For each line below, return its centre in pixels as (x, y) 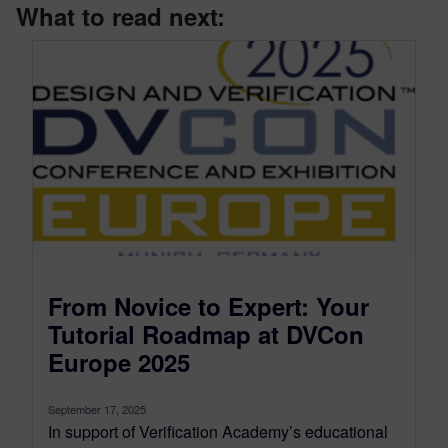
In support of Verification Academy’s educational (218, 432)
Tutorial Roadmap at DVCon (206, 334)
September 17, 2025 (97, 409)
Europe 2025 (119, 362)
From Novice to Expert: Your (208, 306)
